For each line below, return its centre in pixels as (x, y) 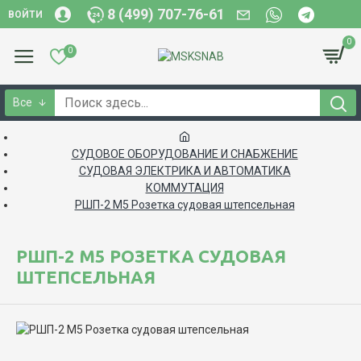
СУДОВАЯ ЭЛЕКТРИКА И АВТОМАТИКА (185, 171)
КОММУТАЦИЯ (185, 188)
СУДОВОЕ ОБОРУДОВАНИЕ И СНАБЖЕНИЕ (185, 154)
